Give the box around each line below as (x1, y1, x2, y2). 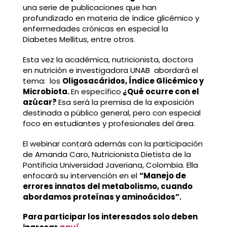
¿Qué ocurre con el (121, 86, 199, 97)
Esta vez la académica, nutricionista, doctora (22, 54, 193, 65)
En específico (70, 86, 121, 97)
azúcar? (22, 96, 58, 107)
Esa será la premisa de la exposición (58, 96, 194, 107)
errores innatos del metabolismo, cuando (22, 180, 193, 192)
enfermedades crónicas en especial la (22, 23, 168, 34)
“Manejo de (139, 170, 186, 181)
